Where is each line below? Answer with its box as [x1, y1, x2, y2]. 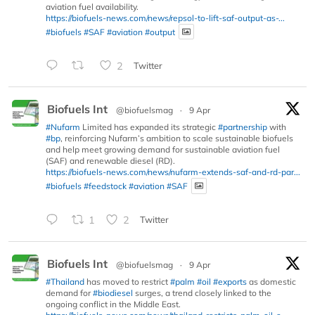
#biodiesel [93, 287, 133, 298]
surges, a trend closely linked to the [133, 287, 271, 298]
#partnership [218, 122, 267, 133]
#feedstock [84, 180, 127, 191]
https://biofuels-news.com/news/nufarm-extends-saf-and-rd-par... [46, 167, 300, 178]
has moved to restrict [84, 276, 170, 287]
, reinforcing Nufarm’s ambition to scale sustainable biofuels [60, 133, 293, 144]
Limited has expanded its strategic [80, 122, 218, 133]
